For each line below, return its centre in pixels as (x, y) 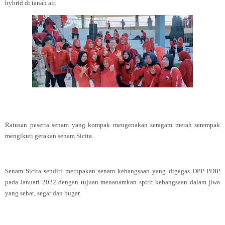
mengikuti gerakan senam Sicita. (49, 136)
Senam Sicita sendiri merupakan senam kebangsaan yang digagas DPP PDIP (113, 171)
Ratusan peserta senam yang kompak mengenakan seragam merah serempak (113, 125)
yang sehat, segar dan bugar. (43, 193)
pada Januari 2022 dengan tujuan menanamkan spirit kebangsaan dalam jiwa (113, 182)
